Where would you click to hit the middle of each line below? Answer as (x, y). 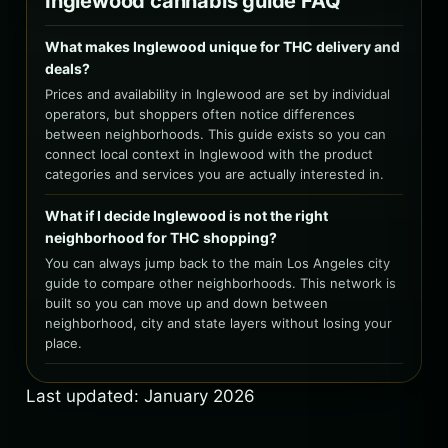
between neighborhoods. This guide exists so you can (215, 133)
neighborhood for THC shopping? (161, 237)
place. (63, 342)
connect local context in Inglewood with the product (209, 153)
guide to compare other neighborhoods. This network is (220, 282)
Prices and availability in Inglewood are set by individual (217, 93)
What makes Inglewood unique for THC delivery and (222, 46)
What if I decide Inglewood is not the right (186, 215)
